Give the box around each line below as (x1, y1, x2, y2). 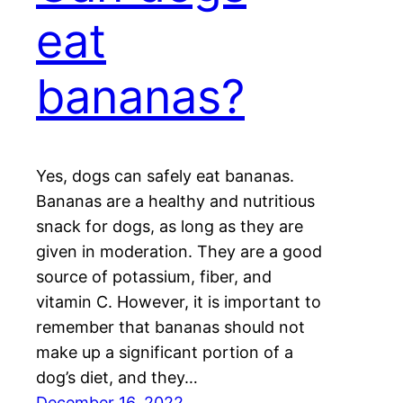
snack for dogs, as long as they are (36, 217, 303, 237)
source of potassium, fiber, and (36, 267, 272, 287)
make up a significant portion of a (36, 343, 293, 363)
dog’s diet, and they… (36, 368, 198, 388)
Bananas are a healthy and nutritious (36, 192, 315, 211)
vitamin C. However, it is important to (36, 292, 321, 312)
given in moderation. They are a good (36, 242, 322, 262)
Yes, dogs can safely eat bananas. (36, 166, 294, 186)
